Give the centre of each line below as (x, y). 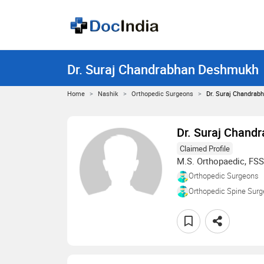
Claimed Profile (205, 148)
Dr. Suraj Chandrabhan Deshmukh (163, 69)
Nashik (108, 93)
